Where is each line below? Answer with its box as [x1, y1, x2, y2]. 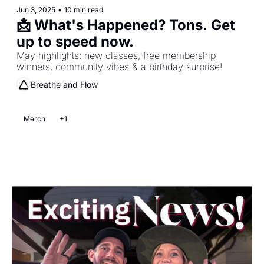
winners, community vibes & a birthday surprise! [16, 61, 222, 73]
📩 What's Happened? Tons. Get [16, 16, 235, 34]
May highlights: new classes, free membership [16, 49, 216, 62]
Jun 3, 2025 [16, 5, 55, 15]
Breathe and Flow [31, 79, 98, 90]
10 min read [64, 5, 103, 15]
